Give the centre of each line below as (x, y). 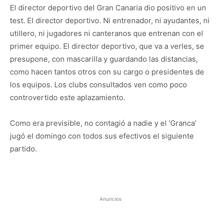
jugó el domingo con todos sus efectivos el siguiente (102, 136)
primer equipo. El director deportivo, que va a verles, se (107, 46)
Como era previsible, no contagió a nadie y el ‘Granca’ (103, 123)
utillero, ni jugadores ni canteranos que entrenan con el (107, 33)
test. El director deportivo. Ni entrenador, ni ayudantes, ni (110, 20)
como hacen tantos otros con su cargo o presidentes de (107, 72)
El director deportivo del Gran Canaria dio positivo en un (108, 7)
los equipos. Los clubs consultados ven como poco (98, 84)
